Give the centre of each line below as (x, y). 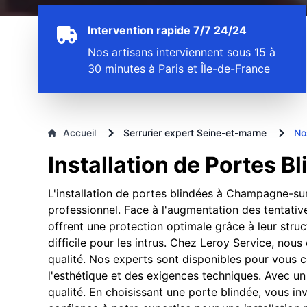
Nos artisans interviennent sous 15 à (182, 52)
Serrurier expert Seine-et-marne (195, 133)
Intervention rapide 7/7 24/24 (167, 30)
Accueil (79, 133)
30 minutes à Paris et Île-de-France (179, 69)
